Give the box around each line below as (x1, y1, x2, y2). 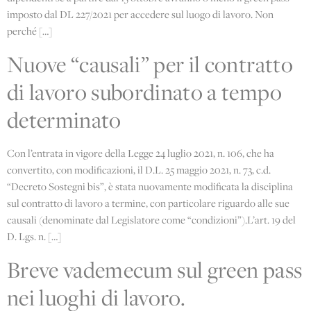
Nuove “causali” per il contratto (7, 49, 293, 78)
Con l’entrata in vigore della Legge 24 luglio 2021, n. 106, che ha (7, 146, 274, 160)
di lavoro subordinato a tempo (7, 77, 282, 106)
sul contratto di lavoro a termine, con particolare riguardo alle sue (7, 196, 289, 210)
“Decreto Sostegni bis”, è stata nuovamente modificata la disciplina (7, 179, 293, 193)
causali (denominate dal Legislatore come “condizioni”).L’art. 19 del (7, 212, 296, 226)
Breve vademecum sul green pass (7, 255, 303, 284)
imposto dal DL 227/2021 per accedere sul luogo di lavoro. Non (7, 7, 274, 21)
